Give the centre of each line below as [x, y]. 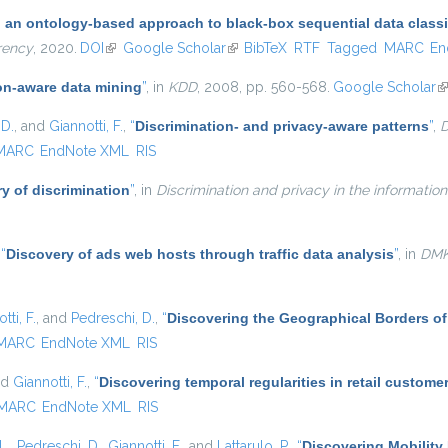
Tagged [351, 48]
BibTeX [266, 48]
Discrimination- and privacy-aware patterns [282, 126]
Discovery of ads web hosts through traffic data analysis [200, 254]
